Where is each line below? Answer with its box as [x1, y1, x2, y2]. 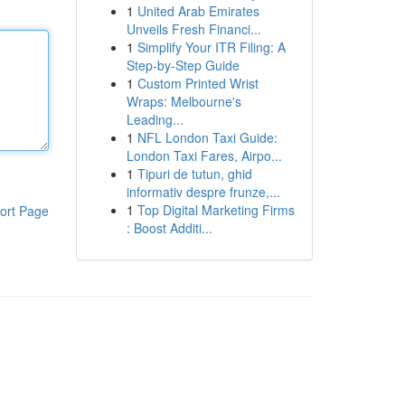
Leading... [126, 110, 184, 128]
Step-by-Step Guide [126, 56, 240, 74]
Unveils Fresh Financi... [126, 20, 261, 38]
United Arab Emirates [137, 2, 259, 20]
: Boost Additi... [126, 219, 212, 237]
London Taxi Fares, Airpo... [126, 146, 282, 165]
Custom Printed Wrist [137, 74, 259, 92]
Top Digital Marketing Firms [137, 201, 295, 219]
